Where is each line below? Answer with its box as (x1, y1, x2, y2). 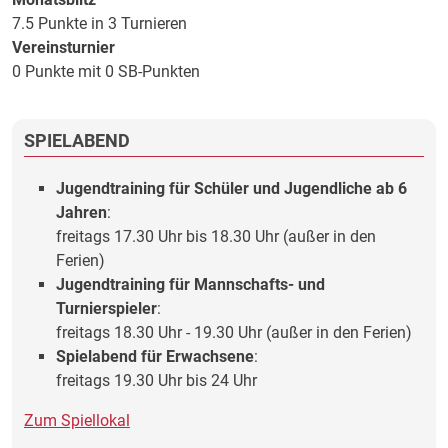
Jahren (56, 203, 107, 222)
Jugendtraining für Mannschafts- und (56, 275, 325, 294)
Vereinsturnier (12, 38, 115, 57)
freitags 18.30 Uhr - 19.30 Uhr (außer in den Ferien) (56, 323, 412, 342)
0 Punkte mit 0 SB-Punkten (12, 62, 200, 81)
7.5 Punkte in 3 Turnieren (12, 14, 187, 33)
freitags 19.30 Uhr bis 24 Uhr (56, 371, 257, 390)
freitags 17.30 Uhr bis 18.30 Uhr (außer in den (56, 227, 376, 246)
